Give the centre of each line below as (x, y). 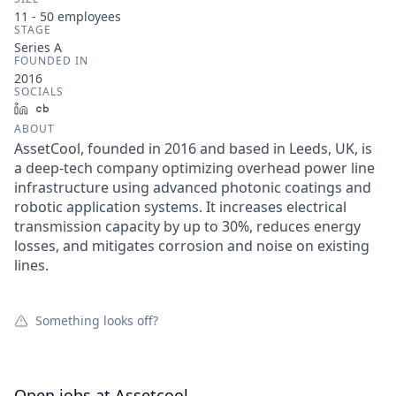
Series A (38, 47)
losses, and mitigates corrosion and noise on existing (192, 246)
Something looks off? (97, 320)
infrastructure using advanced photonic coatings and (193, 187)
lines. (31, 265)
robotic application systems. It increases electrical (180, 207)
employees (88, 16)
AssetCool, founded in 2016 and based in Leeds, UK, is (193, 148)
